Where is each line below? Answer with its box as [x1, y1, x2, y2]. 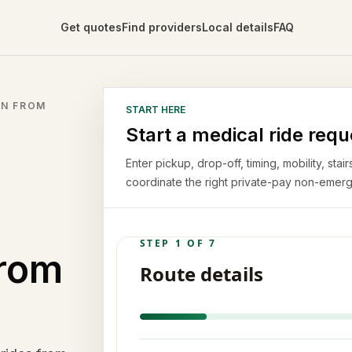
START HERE [126, 104, 186, 115]
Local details [201, 20, 273, 34]
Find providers [121, 20, 202, 34]
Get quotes [60, 20, 122, 34]
